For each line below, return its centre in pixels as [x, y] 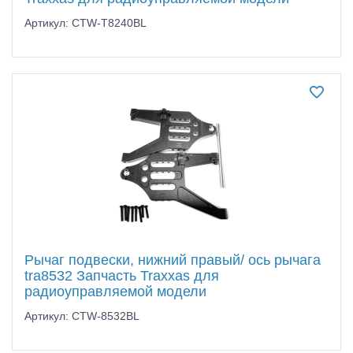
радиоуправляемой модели [115, 291]
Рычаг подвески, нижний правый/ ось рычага [173, 260]
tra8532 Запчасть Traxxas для [122, 275]
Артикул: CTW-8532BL [82, 316]
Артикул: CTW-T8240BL [85, 22]
